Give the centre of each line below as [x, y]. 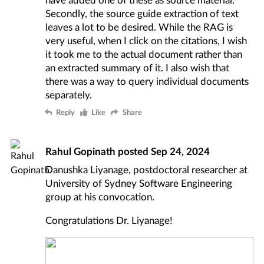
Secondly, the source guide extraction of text [142, 14]
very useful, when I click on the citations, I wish [146, 41]
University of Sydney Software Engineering [139, 183]
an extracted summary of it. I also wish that [138, 68]
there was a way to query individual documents [147, 81]
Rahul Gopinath [81, 151]
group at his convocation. [100, 197]
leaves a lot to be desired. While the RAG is [139, 27]
